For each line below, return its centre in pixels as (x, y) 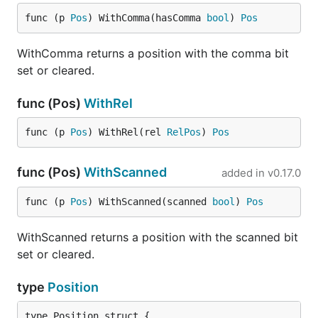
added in (243, 173)
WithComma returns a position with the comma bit (153, 53)
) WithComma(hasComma (147, 18)
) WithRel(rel (127, 132)
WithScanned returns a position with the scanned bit (158, 237)
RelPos (184, 132)
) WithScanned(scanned (150, 202)
